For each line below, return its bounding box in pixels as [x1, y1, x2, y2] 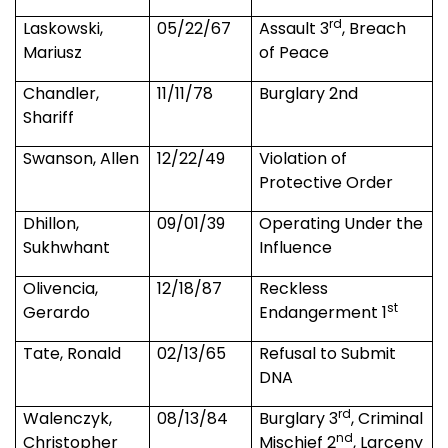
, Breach [342, 17, 407, 41]
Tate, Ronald [23, 342, 122, 366]
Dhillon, [23, 212, 80, 236]
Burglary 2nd [259, 82, 359, 106]
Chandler [23, 82, 97, 106]
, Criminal [351, 407, 424, 431]
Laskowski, [23, 17, 104, 41]
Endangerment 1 [259, 301, 388, 325]
